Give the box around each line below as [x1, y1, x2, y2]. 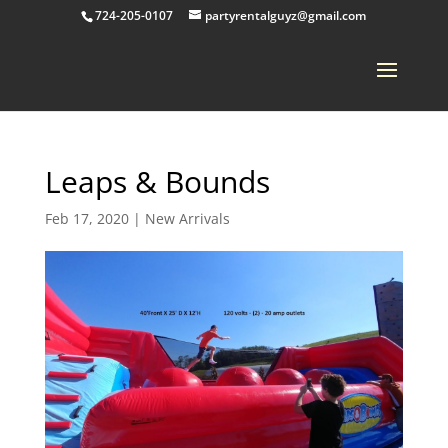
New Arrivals [144, 209, 230, 228]
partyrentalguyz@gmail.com [205, 7, 367, 24]
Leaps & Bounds [44, 161, 270, 202]
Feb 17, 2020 [44, 209, 129, 228]
